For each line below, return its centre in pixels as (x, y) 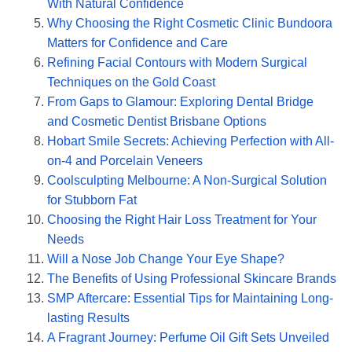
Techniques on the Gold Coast (131, 82)
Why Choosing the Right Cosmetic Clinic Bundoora (190, 23)
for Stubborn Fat (92, 200)
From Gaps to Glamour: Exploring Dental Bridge (180, 101)
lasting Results (88, 317)
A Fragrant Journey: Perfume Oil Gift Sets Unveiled (188, 337)
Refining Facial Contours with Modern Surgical (177, 62)
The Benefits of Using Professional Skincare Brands (192, 278)
